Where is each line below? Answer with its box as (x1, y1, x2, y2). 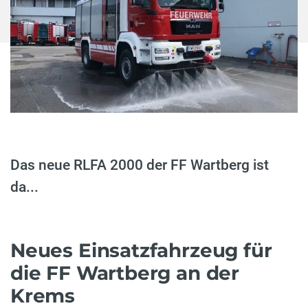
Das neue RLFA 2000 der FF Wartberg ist (10, 156, 269, 173)
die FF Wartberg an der (10, 261, 239, 285)
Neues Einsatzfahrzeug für (10, 238, 272, 262)
